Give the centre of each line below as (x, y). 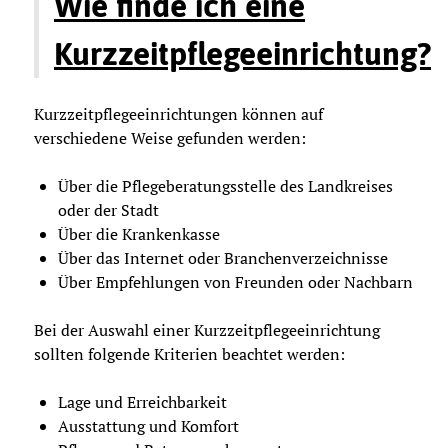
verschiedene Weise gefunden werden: (170, 137)
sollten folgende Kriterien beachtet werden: (189, 353)
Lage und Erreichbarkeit (142, 401)
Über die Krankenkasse (139, 233)
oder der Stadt (108, 209)
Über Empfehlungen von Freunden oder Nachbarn (235, 281)
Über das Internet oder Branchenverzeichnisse (223, 257)
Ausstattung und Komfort (148, 425)
